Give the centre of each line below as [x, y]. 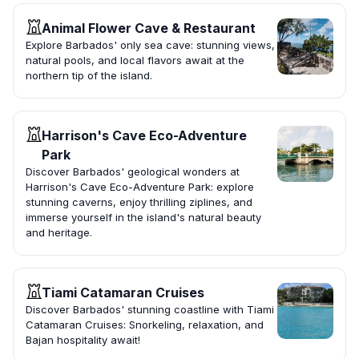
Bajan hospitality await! [83, 340]
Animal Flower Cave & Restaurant [149, 28]
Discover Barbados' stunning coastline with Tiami [150, 310]
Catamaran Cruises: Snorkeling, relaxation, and [145, 325]
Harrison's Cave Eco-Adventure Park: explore [140, 187]
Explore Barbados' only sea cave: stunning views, [150, 45]
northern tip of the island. [89, 76]
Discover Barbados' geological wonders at [133, 172]
